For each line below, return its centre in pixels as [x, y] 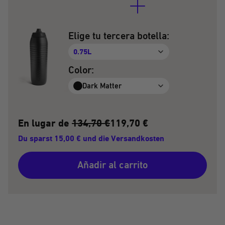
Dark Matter [102, 86]
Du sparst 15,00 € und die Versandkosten [91, 139]
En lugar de [45, 124]
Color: [81, 70]
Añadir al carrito [113, 165]
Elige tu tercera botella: [119, 36]
